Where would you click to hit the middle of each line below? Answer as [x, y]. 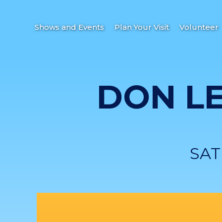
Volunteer [199, 27]
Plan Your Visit [141, 27]
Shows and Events [69, 27]
